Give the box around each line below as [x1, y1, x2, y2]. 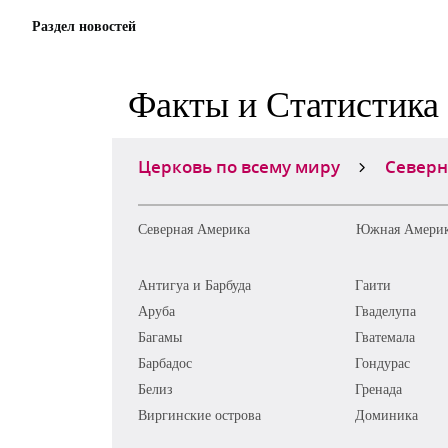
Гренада [354, 379, 402, 398]
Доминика [354, 405, 418, 424]
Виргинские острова [138, 405, 261, 424]
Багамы [138, 327, 182, 346]
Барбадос [138, 353, 192, 372]
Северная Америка [138, 219, 250, 238]
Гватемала [354, 327, 415, 346]
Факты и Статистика [128, 79, 439, 127]
